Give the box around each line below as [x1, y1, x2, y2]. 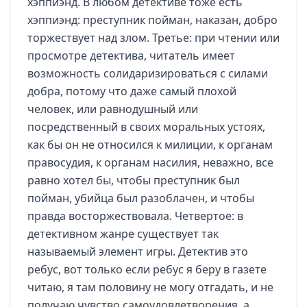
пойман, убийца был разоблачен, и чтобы [27, 191, 254, 206]
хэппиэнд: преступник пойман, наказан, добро [27, 12, 278, 27]
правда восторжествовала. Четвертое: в [27, 208, 243, 223]
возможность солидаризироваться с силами [27, 66, 268, 81]
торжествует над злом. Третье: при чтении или [27, 30, 280, 45]
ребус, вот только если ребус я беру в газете [27, 262, 267, 277]
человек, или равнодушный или [27, 101, 198, 116]
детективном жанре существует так [27, 226, 219, 241]
